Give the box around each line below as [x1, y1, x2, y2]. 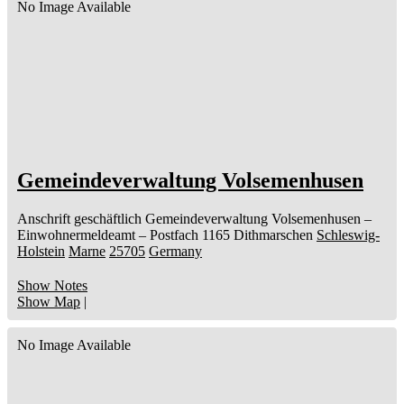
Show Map [17, 293, 80, 309]
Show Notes [17, 277, 87, 293]
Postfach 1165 [150, 226, 230, 243]
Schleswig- [317, 226, 380, 243]
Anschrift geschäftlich [17, 210, 142, 226]
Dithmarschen [234, 226, 313, 243]
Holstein [17, 243, 65, 259]
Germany [149, 243, 202, 259]
